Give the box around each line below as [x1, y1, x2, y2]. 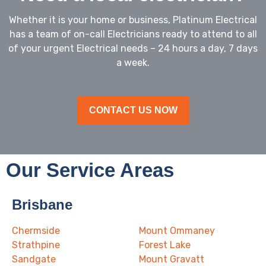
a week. [116, 57, 150, 68]
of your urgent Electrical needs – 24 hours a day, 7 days [8, 43, 258, 54]
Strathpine [12, 239, 60, 251]
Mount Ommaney [139, 225, 215, 237]
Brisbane [12, 197, 72, 213]
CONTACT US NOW [88, 105, 178, 116]
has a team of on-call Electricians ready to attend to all [9, 28, 257, 40]
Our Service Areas [6, 159, 174, 182]
